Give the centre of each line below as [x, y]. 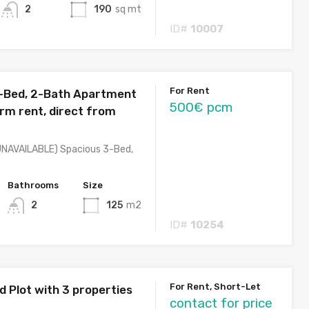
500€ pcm [202, 107]
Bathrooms [33, 185]
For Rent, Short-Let [216, 286]
